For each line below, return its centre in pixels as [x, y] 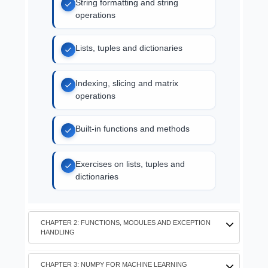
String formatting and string [127, 11]
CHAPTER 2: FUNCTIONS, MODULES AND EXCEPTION [126, 231]
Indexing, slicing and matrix [127, 92]
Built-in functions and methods [133, 137]
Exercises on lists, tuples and [130, 173]
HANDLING [58, 241]
